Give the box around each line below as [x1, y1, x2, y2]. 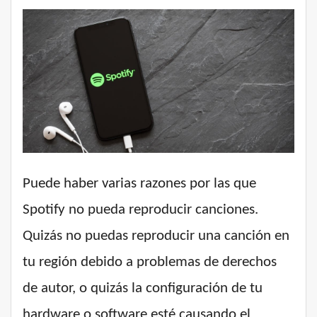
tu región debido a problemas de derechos [23, 255, 277, 270]
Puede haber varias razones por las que [23, 176, 256, 192]
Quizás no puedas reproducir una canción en [23, 229, 289, 244]
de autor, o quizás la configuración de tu [23, 281, 263, 296]
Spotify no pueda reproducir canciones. [23, 202, 258, 218]
